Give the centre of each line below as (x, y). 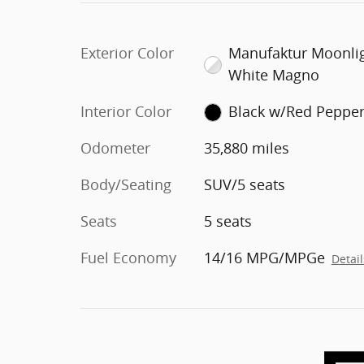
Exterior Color (127, 52)
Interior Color (126, 111)
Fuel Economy (128, 257)
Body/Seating (126, 184)
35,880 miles (246, 147)
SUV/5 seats (244, 184)
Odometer (115, 147)
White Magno (274, 74)
